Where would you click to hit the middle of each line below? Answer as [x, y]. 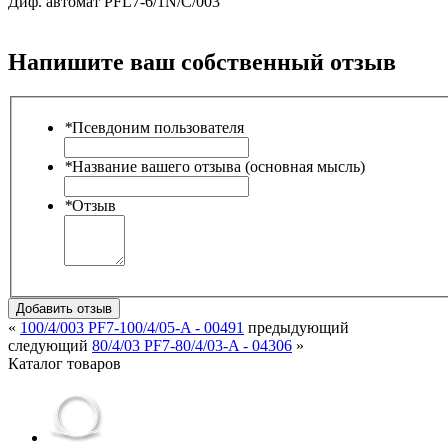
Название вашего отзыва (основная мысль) [218, 167]
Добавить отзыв [64, 309]
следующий [50, 346]
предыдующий [296, 328]
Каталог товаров [64, 364]
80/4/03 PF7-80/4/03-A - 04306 [192, 346]
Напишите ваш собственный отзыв [202, 61]
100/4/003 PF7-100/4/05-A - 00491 [132, 328]
